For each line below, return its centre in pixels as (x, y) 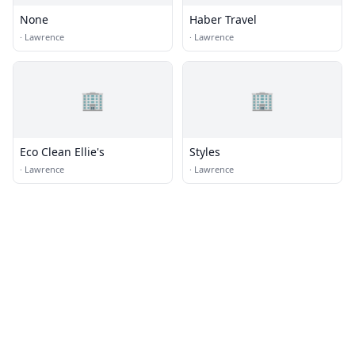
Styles (205, 152)
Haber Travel (223, 19)
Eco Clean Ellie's (62, 152)
